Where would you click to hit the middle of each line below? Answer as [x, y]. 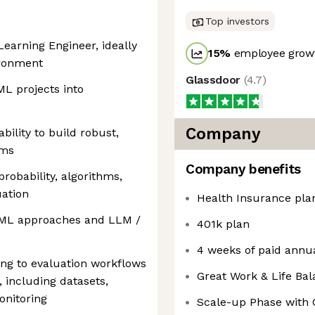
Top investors [237, 21]
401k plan [223, 224]
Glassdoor [215, 80]
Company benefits [243, 169]
